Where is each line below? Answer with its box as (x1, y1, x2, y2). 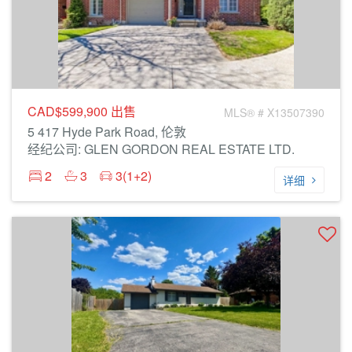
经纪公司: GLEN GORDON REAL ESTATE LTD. (27, 140, 295, 158)
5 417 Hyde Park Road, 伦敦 (27, 123, 186, 141)
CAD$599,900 (27, 102, 111, 120)
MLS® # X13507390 (224, 104, 324, 120)
